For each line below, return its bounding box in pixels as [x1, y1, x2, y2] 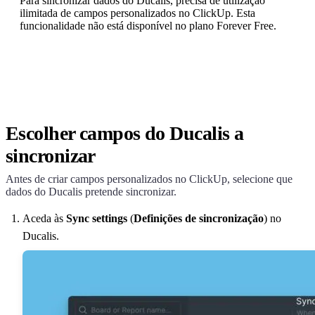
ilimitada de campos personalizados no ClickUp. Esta [20, 6, 255, 19]
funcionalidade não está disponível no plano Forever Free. [20, 19, 276, 32]
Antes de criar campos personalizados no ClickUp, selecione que [6, 172, 292, 185]
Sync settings [66, 212, 127, 224]
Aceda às [22, 212, 66, 224]
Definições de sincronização [134, 212, 264, 224]
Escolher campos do [6, 122, 170, 144]
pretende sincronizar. [82, 185, 176, 198]
